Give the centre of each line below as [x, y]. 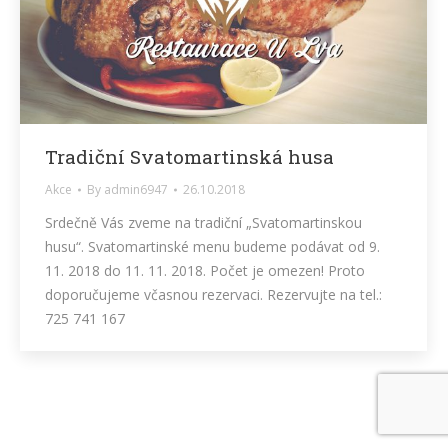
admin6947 [136, 189]
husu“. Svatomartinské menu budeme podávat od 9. [212, 246]
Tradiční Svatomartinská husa [189, 156]
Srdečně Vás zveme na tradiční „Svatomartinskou [203, 222]
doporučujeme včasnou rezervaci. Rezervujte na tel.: [213, 294]
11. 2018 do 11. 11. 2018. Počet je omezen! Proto [205, 270]
